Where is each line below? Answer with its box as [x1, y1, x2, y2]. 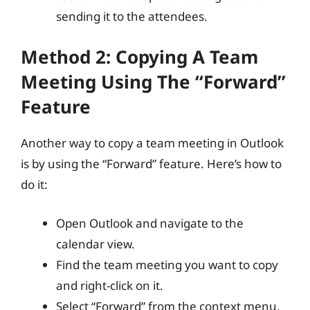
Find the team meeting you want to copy [56, 256, 278, 273]
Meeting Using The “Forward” [21, 69, 286, 94]
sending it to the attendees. [56, 8, 208, 24]
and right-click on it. [56, 277, 163, 293]
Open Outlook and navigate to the [56, 215, 244, 231]
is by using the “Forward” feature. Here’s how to [21, 156, 282, 172]
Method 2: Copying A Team [21, 44, 258, 69]
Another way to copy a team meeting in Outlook [21, 135, 284, 151]
